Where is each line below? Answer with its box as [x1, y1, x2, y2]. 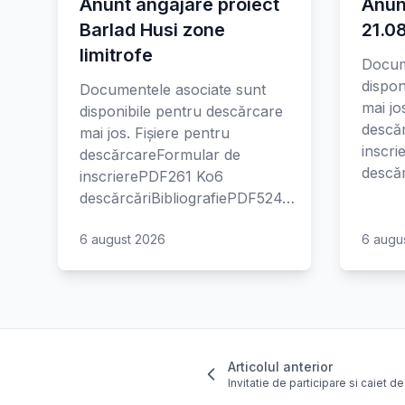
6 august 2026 [80, 231, 165, 247]
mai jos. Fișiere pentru [80, 124, 230, 142]
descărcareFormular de [80, 146, 240, 164]
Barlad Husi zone [80, 19, 225, 41]
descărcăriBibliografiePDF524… [80, 189, 295, 207]
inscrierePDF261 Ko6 [80, 167, 223, 185]
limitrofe [80, 44, 153, 66]
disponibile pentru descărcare [80, 102, 283, 120]
